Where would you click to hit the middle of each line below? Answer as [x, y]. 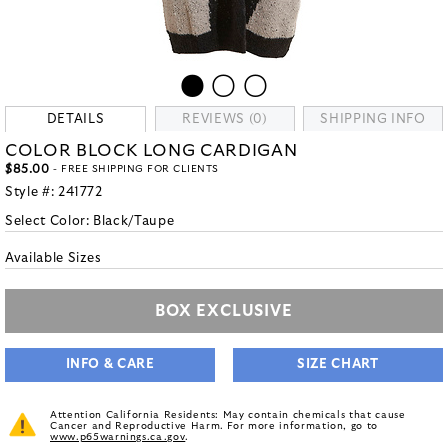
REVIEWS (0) [225, 119]
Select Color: [49, 221]
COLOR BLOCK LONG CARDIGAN [151, 150]
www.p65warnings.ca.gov [118, 437]
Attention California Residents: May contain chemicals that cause [228, 415]
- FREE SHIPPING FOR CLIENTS [134, 169]
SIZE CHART [338, 364]
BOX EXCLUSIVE [224, 311]
